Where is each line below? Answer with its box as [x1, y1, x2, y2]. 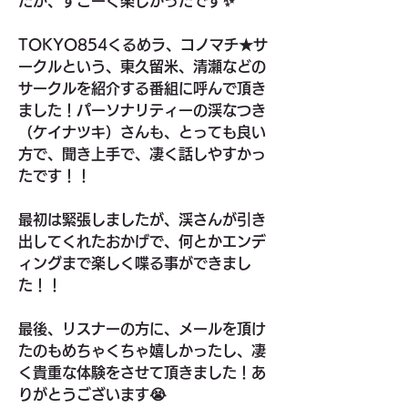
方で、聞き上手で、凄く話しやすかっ [18, 147, 266, 161]
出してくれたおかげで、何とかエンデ [18, 234, 266, 249]
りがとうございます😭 [18, 387, 167, 402]
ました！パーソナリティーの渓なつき [18, 103, 266, 117]
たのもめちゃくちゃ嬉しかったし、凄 [18, 343, 266, 358]
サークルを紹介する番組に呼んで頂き [18, 81, 266, 96]
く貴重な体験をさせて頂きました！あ [18, 365, 266, 380]
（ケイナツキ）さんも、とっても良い [18, 125, 266, 139]
